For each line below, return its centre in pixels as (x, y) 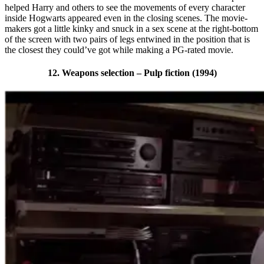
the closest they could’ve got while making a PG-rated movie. (119, 49)
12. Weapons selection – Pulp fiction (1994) (132, 73)
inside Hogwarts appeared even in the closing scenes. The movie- (126, 18)
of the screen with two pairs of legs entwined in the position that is (127, 39)
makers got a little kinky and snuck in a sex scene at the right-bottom (131, 28)
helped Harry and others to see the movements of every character (125, 7)
